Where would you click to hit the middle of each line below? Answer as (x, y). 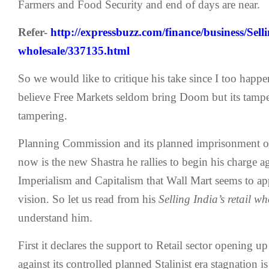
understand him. (55, 218)
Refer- (34, 32)
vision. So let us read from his (88, 199)
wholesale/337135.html (74, 51)
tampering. (43, 116)
